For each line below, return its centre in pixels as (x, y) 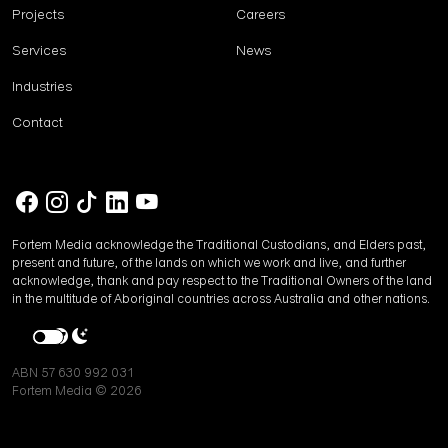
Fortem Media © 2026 (76, 391)
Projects (38, 14)
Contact (37, 122)
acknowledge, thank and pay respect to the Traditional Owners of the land (222, 281)
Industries (42, 86)
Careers (260, 14)
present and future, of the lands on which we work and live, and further (209, 263)
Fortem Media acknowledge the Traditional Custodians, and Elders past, (219, 245)
